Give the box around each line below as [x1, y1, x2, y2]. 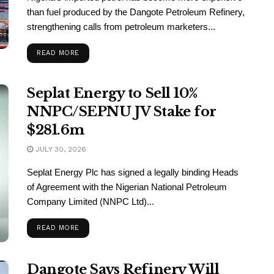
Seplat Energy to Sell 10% [27, 85, 198, 102]
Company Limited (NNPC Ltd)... [27, 196, 154, 207]
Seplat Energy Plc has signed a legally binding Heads [27, 167, 239, 178]
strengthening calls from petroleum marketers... [27, 21, 215, 32]
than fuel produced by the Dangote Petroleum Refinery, [27, 7, 245, 18]
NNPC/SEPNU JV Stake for [27, 103, 217, 120]
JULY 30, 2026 [33, 145, 86, 154]
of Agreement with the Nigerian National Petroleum [27, 182, 227, 193]
